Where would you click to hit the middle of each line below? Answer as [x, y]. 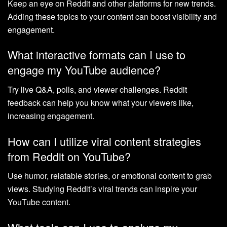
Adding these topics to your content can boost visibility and [112, 16]
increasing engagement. [51, 116]
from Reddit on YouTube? [69, 156]
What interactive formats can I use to [97, 55]
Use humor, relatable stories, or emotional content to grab [110, 176]
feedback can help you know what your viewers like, [101, 102]
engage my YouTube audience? [84, 70]
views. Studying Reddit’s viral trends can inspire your [102, 189]
